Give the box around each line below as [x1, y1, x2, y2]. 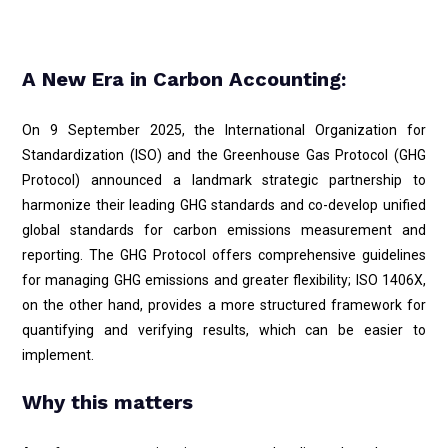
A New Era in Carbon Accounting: [22, 67, 346, 91]
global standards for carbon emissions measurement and [22, 222, 426, 238]
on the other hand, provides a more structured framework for [22, 297, 426, 313]
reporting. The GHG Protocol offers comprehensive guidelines [22, 247, 426, 263]
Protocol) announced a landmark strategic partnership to [22, 172, 426, 188]
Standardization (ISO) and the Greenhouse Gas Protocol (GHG [22, 147, 426, 163]
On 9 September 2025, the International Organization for [22, 122, 426, 138]
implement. [22, 347, 94, 363]
